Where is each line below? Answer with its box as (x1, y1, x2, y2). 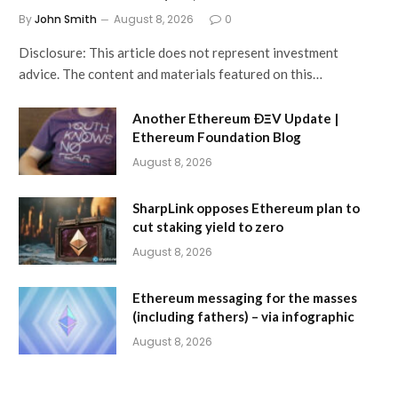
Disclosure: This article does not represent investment (19, 44, 338, 60)
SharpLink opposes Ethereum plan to (132, 199, 360, 216)
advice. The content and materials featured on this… (19, 65, 322, 82)
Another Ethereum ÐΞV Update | (132, 109, 338, 126)
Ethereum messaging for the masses (132, 289, 357, 306)
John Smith (35, 11, 97, 27)
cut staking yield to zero (132, 218, 283, 235)
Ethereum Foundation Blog (132, 128, 301, 145)
